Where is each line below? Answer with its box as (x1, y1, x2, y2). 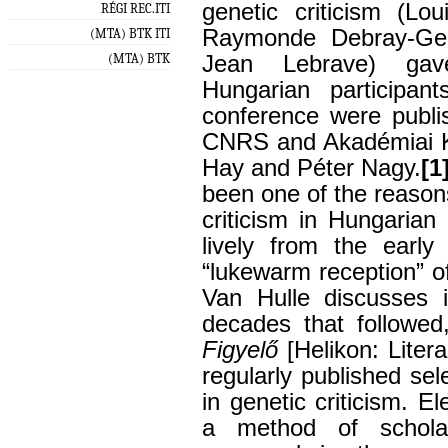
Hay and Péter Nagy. (202, 155, 422, 182)
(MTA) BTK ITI (90, 25, 170, 41)
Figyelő (202, 337, 278, 364)
